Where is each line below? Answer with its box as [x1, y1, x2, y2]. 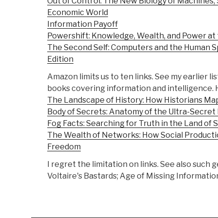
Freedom [47, 142, 81, 152]
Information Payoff [47, 19, 118, 29]
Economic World [47, 8, 108, 18]
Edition [47, 54, 73, 64]
